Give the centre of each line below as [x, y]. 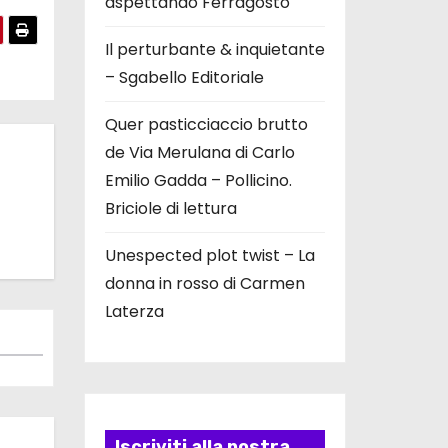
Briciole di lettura [170, 208]
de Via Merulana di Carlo [199, 152]
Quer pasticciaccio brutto [206, 124]
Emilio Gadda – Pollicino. [198, 180]
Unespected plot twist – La [209, 255]
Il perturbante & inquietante [214, 49]
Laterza [134, 311]
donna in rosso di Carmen [204, 283]
